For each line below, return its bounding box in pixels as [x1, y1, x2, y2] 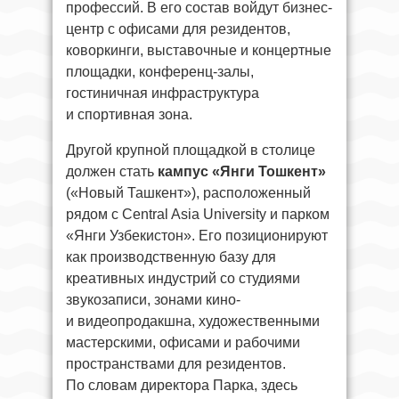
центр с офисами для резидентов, [66, 20, 290, 37]
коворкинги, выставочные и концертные [66, 42, 331, 58]
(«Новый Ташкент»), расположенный [66, 184, 311, 200]
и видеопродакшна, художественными [66, 313, 320, 329]
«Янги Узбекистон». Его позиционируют [66, 227, 328, 243]
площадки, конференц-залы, [66, 63, 254, 79]
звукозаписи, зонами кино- [66, 291, 240, 307]
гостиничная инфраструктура [66, 85, 259, 101]
